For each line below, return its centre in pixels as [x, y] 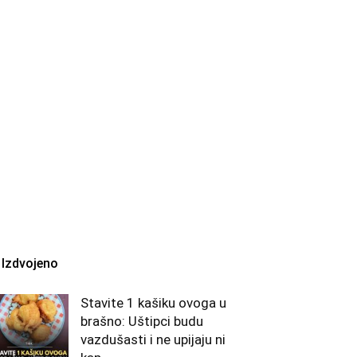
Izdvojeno [30, 263]
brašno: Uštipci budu [142, 321]
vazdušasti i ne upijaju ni [153, 339]
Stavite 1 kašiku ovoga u [153, 302]
